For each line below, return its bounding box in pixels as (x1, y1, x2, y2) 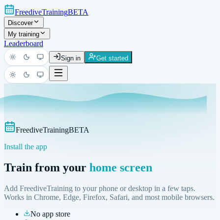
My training (8, 30, 39, 38)
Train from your (4, 161, 86, 174)
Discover (8, 19, 33, 27)
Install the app (4, 142, 47, 151)
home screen (89, 161, 152, 174)
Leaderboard (4, 39, 43, 48)
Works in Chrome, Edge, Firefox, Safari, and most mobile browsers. (4, 192, 215, 201)
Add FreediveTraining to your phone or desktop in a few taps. (4, 184, 195, 192)
